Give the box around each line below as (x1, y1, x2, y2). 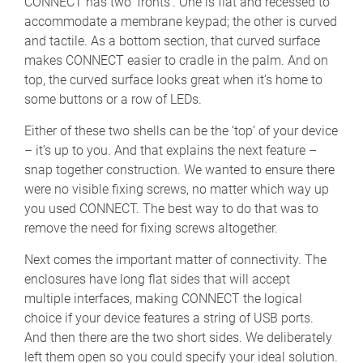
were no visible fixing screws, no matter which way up (24, 181, 329, 198)
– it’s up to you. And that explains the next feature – (24, 143, 317, 159)
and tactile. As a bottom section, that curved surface (24, 33, 320, 49)
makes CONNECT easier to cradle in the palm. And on (24, 53, 328, 69)
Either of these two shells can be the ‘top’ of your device (24, 123, 338, 139)
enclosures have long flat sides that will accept (24, 271, 290, 288)
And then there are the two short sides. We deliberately (24, 330, 332, 346)
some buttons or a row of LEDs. (24, 92, 202, 108)
